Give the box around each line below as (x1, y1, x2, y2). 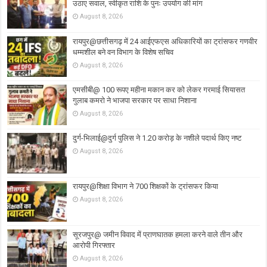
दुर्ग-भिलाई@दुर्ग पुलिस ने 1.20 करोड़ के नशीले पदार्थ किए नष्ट (73, 133, 242, 142)
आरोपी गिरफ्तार (73, 241, 116, 250)
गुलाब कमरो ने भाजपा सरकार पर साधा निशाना (73, 95, 197, 105)
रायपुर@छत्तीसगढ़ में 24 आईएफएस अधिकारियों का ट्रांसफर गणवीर (73, 36, 258, 46)
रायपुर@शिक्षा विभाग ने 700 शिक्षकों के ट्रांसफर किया (73, 182, 219, 191)
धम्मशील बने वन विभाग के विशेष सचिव (73, 47, 174, 57)
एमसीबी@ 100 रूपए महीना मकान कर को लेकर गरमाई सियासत (73, 85, 246, 94)
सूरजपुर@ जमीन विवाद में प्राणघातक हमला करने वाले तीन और (73, 230, 243, 240)
